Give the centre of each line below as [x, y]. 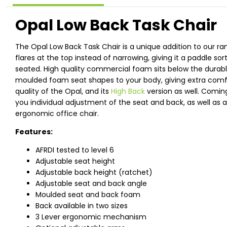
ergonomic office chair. [57, 114]
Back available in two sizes [82, 206]
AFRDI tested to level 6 [75, 150]
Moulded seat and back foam [88, 195]
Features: [34, 132]
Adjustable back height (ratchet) [94, 173]
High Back [128, 91]
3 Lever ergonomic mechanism [91, 217]
